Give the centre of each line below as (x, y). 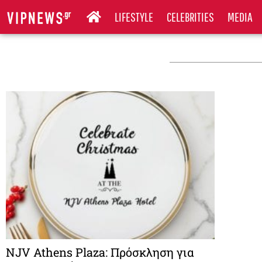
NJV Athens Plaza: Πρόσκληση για (100, 252)
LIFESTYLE (134, 17)
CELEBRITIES (191, 17)
